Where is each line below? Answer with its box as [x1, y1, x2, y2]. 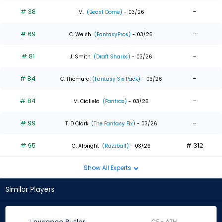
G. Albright [71, 142, 99, 150]
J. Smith [70, 53, 91, 60]
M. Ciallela [73, 97, 100, 105]
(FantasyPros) [93, 30, 131, 38]
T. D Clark [65, 119, 88, 127]
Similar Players [5, 184, 55, 195]
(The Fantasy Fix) [89, 119, 135, 127]
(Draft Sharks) [92, 53, 130, 60]
